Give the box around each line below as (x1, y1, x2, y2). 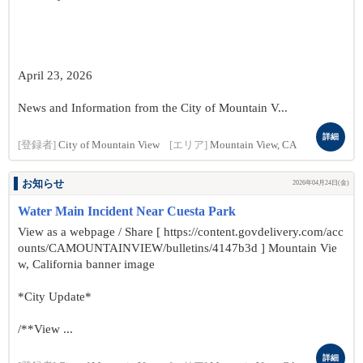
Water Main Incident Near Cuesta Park (18, 204, 236, 218)
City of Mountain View (58, 139, 160, 151)
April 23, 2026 (18, 69, 92, 82)
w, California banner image (18, 258, 155, 271)
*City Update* (18, 290, 92, 303)
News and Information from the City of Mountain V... (18, 101, 288, 114)
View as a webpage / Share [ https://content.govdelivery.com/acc (18, 225, 344, 238)
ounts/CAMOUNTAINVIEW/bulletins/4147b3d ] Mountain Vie (18, 241, 337, 254)
